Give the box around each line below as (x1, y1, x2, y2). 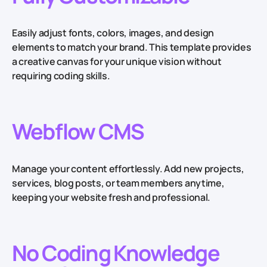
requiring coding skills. (12, 69, 110, 83)
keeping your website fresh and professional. (12, 191, 210, 204)
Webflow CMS (12, 117, 144, 147)
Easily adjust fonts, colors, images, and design (12, 26, 214, 40)
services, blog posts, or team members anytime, (12, 176, 225, 190)
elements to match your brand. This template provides (12, 41, 252, 54)
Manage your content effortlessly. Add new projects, (12, 162, 244, 176)
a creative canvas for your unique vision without (12, 55, 222, 69)
